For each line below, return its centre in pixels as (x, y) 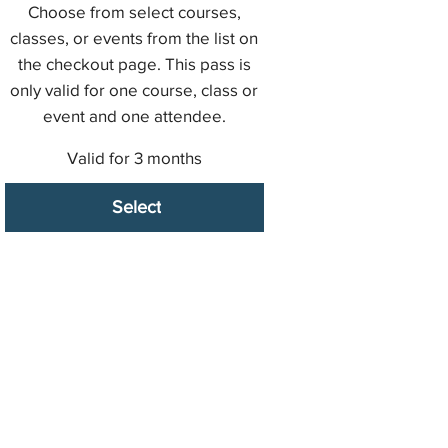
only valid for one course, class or (134, 89)
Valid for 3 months (134, 157)
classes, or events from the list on (134, 37)
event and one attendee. (134, 115)
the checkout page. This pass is (134, 63)
